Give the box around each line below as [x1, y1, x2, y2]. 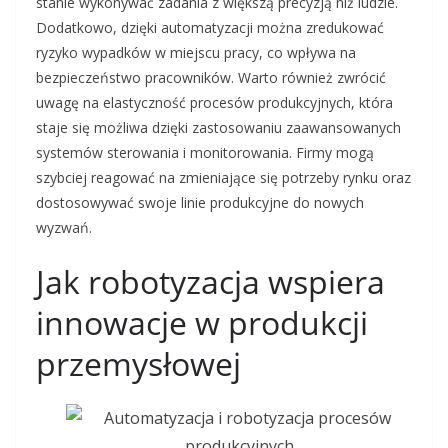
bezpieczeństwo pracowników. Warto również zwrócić [36, 68, 386, 87]
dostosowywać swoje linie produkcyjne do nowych [36, 193, 364, 212]
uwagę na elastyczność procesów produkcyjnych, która [36, 93, 393, 112]
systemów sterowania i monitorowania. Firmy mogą [36, 143, 374, 162]
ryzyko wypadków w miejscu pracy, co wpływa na [36, 43, 356, 62]
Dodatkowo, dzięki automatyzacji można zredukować [36, 18, 384, 37]
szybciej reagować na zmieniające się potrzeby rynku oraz [36, 168, 411, 187]
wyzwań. [36, 218, 92, 237]
